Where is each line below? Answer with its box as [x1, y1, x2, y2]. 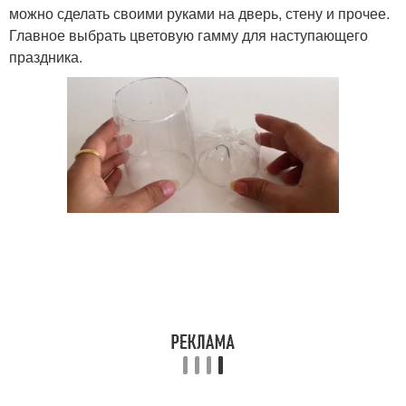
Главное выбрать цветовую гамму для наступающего [9, 24, 368, 45]
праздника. [9, 46, 82, 67]
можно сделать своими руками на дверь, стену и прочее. [9, 3, 390, 24]
